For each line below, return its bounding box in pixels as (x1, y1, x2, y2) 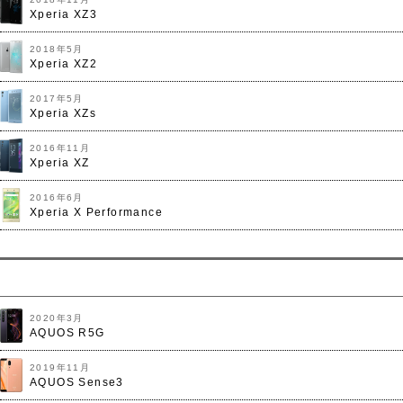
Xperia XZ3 (30, 8, 97, 21)
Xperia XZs (30, 107, 96, 120)
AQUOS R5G (30, 327, 105, 339)
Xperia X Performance (30, 206, 163, 219)
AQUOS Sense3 (30, 376, 124, 389)
